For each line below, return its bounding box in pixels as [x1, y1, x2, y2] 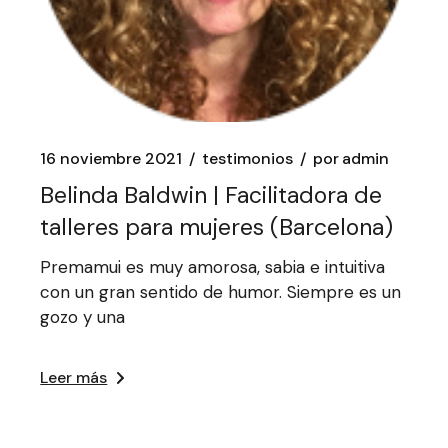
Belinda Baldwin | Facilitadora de [40, 180, 383, 211]
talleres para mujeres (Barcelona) [40, 212, 394, 243]
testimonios [202, 148, 294, 170]
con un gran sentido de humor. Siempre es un [40, 280, 402, 303]
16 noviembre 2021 [40, 148, 183, 170]
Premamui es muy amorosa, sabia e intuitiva [40, 255, 391, 278]
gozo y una [40, 305, 126, 328]
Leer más [40, 366, 108, 388]
